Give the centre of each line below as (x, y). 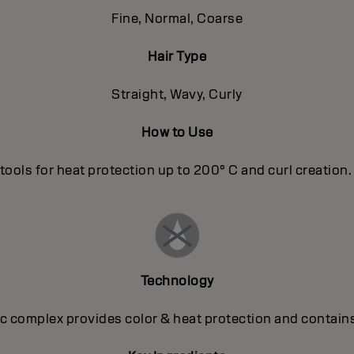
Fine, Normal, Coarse (177, 18)
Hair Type (177, 56)
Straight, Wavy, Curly (177, 94)
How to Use (177, 132)
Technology (177, 281)
